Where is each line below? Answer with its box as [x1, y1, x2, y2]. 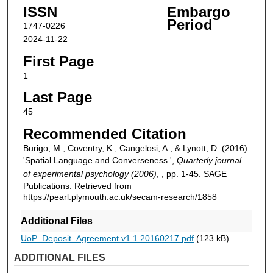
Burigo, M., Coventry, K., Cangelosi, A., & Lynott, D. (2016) [23, 143, 247, 154]
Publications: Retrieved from [23, 181, 132, 191]
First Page [23, 52, 94, 69]
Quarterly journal [176, 155, 241, 166]
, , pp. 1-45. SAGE [156, 169, 227, 179]
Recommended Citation [23, 126, 186, 143]
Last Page [23, 89, 92, 106]
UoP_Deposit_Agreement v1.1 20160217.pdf [20, 233, 194, 243]
